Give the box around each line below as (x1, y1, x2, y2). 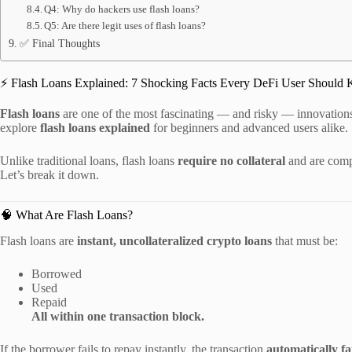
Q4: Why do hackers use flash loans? (44, 3, 200, 15)
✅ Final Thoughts (19, 37, 100, 49)
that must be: (272, 233, 338, 247)
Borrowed (31, 266, 82, 280)
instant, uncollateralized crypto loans (77, 233, 272, 247)
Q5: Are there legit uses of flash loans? (44, 20, 207, 31)
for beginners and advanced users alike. (150, 120, 348, 134)
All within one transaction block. (31, 309, 204, 323)
